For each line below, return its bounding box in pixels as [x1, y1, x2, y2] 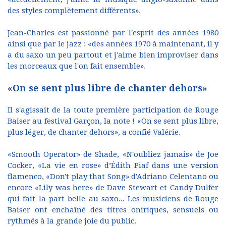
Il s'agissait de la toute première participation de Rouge [8, 105, 218, 115]
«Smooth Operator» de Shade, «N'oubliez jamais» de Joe [8, 149, 218, 159]
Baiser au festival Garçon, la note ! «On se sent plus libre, [8, 116, 218, 126]
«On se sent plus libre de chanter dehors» [8, 82, 207, 93]
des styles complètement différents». [8, 6, 141, 15]
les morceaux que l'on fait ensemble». [8, 61, 148, 71]
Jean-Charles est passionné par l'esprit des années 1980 [8, 28, 218, 37]
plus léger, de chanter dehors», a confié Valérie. [8, 127, 181, 137]
